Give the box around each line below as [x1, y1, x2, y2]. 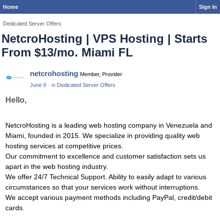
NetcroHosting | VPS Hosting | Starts [1, 32, 207, 45]
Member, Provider [80, 71, 122, 77]
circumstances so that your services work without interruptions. [5, 183, 200, 192]
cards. [5, 204, 25, 212]
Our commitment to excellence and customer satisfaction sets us [5, 152, 206, 161]
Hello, [5, 96, 27, 105]
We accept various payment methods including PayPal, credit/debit [5, 193, 212, 202]
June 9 [30, 82, 46, 88]
